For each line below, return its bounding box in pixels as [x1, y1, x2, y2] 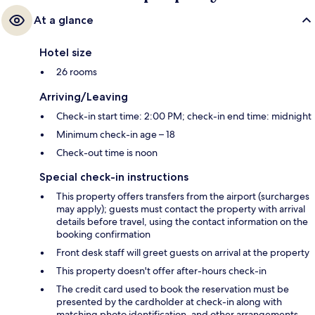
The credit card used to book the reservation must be [56, 282, 289, 295]
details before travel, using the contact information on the [56, 214, 308, 228]
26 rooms [56, 65, 97, 78]
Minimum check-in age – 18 [56, 127, 175, 141]
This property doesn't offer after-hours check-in [56, 264, 266, 277]
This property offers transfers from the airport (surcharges [56, 189, 309, 202]
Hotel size [39, 45, 92, 59]
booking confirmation [56, 227, 150, 240]
